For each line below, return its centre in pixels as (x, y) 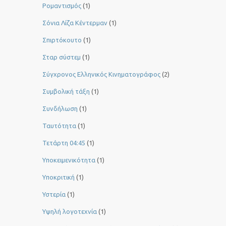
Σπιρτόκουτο (62, 40)
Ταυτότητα (59, 126)
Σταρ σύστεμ (62, 57)
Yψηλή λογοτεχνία (70, 212)
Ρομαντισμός (62, 6)
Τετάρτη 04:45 (64, 143)
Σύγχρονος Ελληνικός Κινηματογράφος (101, 74)
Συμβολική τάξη (66, 92)
